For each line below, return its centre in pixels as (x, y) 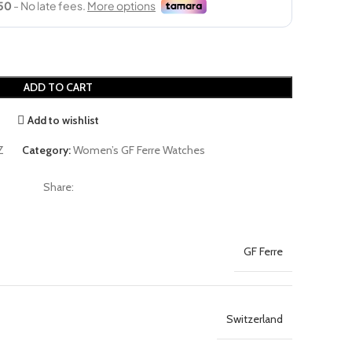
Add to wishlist (64, 120)
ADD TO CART (58, 87)
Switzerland (255, 319)
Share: (58, 187)
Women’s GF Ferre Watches (139, 150)
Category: (46, 150)
